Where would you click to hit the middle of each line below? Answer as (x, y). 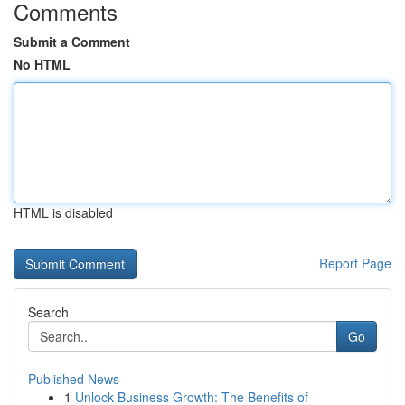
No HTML (42, 64)
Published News (74, 379)
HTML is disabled (63, 212)
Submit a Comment (72, 42)
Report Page (355, 263)
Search (48, 312)
